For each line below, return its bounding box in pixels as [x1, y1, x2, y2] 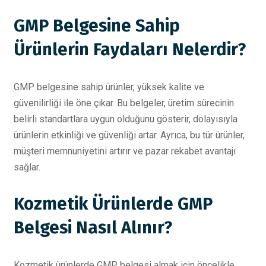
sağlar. [14, 161, 40, 173]
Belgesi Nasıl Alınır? [14, 217, 172, 238]
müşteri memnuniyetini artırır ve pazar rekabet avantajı [14, 145, 236, 157]
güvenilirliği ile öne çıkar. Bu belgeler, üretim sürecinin [14, 97, 234, 109]
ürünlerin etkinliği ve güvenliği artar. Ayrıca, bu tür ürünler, [14, 129, 245, 141]
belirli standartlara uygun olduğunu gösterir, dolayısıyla [14, 113, 237, 125]
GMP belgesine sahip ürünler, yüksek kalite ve [14, 81, 204, 93]
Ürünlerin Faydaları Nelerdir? [14, 39, 246, 60]
